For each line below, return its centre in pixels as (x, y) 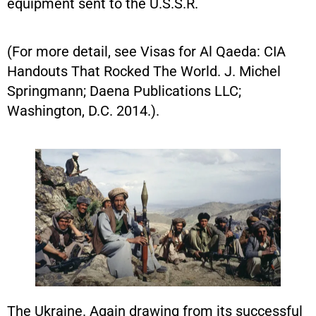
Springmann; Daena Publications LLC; (124, 91)
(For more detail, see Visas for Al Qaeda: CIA (146, 51)
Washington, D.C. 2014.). (83, 110)
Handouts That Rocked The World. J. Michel (144, 71)
